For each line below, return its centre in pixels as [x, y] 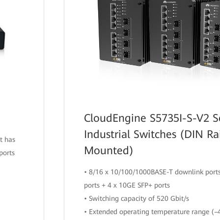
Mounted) [109, 151]
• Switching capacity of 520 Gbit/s [137, 199]
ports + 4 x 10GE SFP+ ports [127, 185]
